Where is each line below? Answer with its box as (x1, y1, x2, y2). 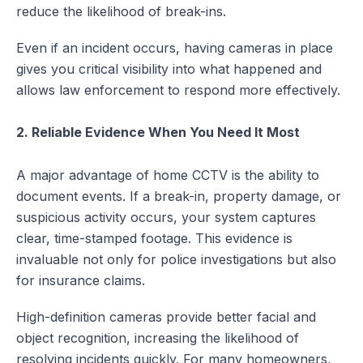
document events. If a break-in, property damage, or (16, 187, 341, 204)
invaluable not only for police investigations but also (16, 250, 336, 267)
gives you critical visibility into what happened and (16, 61, 322, 78)
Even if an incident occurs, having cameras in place (16, 40, 333, 57)
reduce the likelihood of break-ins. (16, 2, 226, 19)
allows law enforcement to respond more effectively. (16, 82, 340, 99)
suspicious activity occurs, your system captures (16, 208, 316, 225)
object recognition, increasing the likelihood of (16, 329, 299, 346)
